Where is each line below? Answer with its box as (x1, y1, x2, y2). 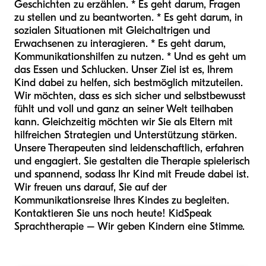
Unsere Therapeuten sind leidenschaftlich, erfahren (14, 142, 244, 154)
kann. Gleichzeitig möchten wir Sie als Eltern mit (14, 116, 233, 128)
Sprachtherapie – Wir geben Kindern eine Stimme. (14, 220, 245, 233)
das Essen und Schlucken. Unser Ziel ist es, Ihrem (14, 64, 233, 76)
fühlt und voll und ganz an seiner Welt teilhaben (14, 103, 233, 115)
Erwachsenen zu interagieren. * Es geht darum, (14, 37, 226, 50)
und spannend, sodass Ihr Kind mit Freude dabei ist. (14, 168, 249, 180)
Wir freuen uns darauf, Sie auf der (14, 181, 167, 194)
